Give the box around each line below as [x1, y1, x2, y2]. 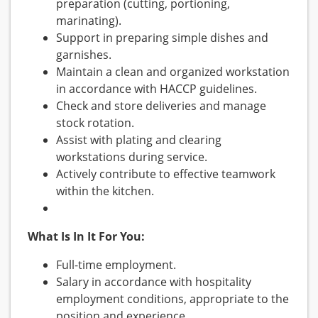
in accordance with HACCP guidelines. [56, 81, 257, 97]
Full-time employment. [56, 257, 176, 273]
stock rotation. [56, 115, 134, 131]
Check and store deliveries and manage [56, 98, 266, 114]
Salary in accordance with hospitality [56, 274, 251, 290]
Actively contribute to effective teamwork [56, 166, 275, 182]
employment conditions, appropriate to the [56, 291, 289, 307]
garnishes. [56, 47, 111, 63]
